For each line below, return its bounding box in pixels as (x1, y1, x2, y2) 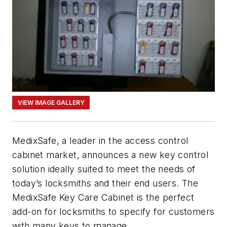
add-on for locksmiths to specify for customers (12, 206, 215, 217)
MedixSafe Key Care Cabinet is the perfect (12, 192, 195, 203)
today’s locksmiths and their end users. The (12, 177, 199, 188)
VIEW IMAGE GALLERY (17, 98, 85, 106)
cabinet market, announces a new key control (12, 149, 209, 160)
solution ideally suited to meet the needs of (12, 163, 196, 174)
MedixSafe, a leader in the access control (12, 135, 188, 146)
